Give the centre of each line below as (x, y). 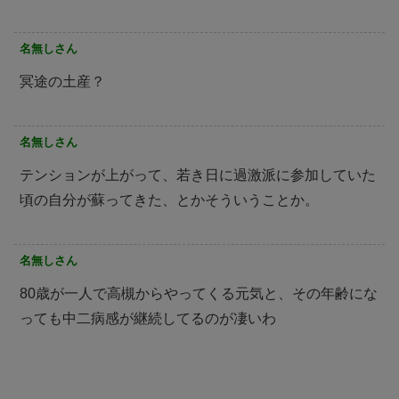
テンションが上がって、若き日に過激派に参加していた (198, 175)
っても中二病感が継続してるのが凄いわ (148, 318)
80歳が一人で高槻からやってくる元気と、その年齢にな (199, 293)
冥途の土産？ (62, 81)
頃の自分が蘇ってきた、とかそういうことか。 (169, 199)
